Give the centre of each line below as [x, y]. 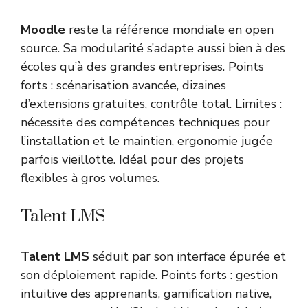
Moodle [43, 30]
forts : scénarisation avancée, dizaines [123, 86]
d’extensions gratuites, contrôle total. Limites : [151, 104]
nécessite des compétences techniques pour [145, 123]
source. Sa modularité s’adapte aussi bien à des [153, 48]
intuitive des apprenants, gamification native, [146, 294]
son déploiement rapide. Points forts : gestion [149, 275]
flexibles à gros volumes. [90, 178]
